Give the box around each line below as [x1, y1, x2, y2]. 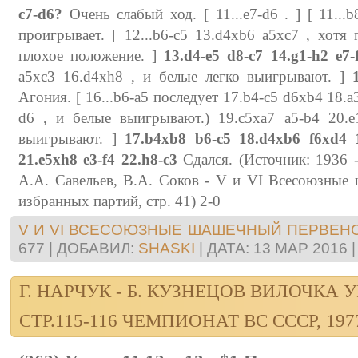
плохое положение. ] [18, 46, 165, 64]
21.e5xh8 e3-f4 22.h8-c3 [18, 150, 177, 168]
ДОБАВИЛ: [57, 238, 134, 257]
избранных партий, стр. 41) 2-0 [18, 192, 221, 209]
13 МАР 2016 [253, 238, 348, 257]
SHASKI [138, 238, 195, 257]
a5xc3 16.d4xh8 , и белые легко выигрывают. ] [18, 67, 353, 85]
